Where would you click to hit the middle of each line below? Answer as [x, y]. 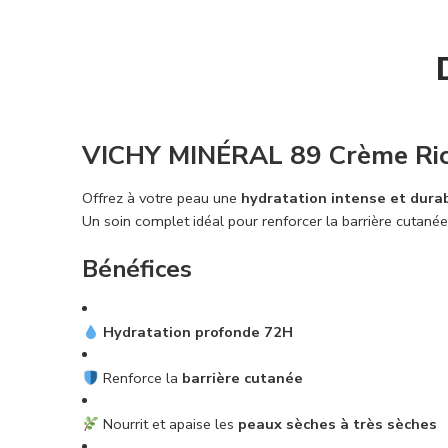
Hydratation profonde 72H [197, 332]
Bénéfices [137, 269]
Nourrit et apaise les [168, 424]
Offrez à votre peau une [161, 198]
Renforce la [140, 378]
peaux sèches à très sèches [337, 424]
